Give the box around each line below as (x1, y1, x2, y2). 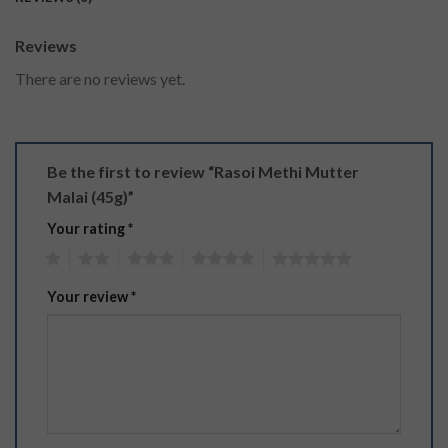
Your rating (47, 220, 128, 238)
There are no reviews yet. (15, 69, 185, 89)
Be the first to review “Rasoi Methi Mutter (47, 162, 359, 182)
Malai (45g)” (47, 187, 137, 207)
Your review (47, 288, 131, 306)
